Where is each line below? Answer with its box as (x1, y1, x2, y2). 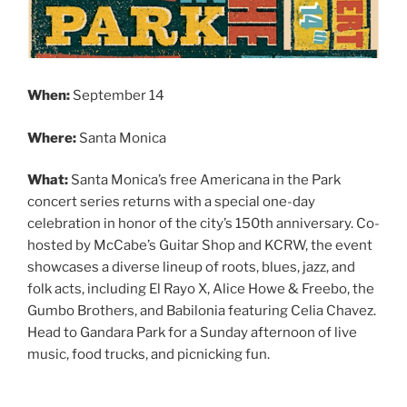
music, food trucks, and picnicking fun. (27, 346, 270, 363)
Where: (27, 129, 79, 146)
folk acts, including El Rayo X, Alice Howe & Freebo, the (27, 281, 374, 298)
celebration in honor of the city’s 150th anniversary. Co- (27, 215, 380, 233)
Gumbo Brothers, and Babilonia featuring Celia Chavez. (27, 303, 376, 320)
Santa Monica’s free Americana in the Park (68, 172, 341, 189)
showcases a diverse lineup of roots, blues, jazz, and (27, 259, 355, 276)
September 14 (70, 87, 164, 104)
